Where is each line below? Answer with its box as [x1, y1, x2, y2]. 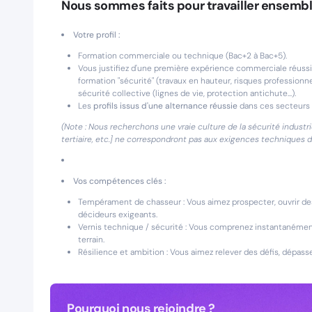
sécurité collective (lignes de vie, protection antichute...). [78, 88, 296, 99]
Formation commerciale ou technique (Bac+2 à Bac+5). [78, 50, 287, 61]
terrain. [78, 234, 104, 245]
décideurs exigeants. [78, 209, 157, 220]
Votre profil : [73, 29, 120, 40]
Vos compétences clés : [73, 175, 166, 187]
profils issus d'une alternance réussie [93, 100, 237, 111]
